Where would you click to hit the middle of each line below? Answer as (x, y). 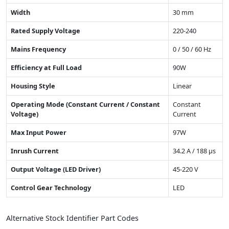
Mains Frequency (38, 49)
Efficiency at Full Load (46, 67)
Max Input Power (39, 132)
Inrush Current (35, 151)
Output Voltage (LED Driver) (56, 169)
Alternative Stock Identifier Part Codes (72, 218)
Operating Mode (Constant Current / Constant (85, 104)
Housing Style (33, 86)
